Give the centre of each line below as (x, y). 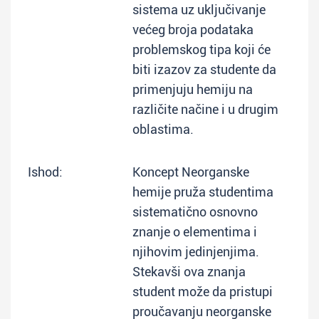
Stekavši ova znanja (189, 272)
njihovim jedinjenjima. (196, 252)
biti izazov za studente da (204, 69)
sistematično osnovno (195, 212)
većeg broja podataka (193, 30)
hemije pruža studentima (203, 192)
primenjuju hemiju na (193, 89)
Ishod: (45, 172)
